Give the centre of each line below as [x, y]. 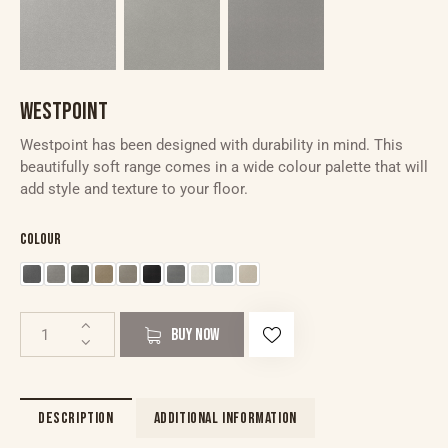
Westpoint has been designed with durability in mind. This [211, 145]
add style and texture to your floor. [134, 189]
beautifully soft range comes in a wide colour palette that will [224, 167]
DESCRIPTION [76, 418]
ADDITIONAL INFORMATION [225, 418]
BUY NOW [195, 335]
